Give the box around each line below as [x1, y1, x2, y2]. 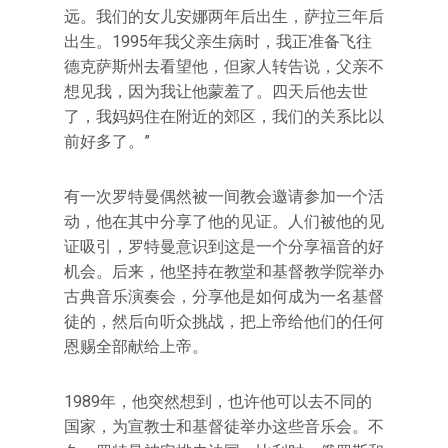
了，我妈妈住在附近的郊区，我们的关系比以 [64, 107, 384, 126]
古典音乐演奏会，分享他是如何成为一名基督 [64, 287, 384, 306]
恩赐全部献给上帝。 [64, 337, 208, 356]
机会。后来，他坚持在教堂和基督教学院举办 [64, 262, 384, 281]
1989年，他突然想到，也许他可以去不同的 [64, 392, 372, 411]
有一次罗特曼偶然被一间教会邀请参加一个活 [64, 187, 384, 206]
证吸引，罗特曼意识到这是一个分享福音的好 [64, 237, 384, 256]
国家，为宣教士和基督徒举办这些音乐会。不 [64, 417, 384, 436]
